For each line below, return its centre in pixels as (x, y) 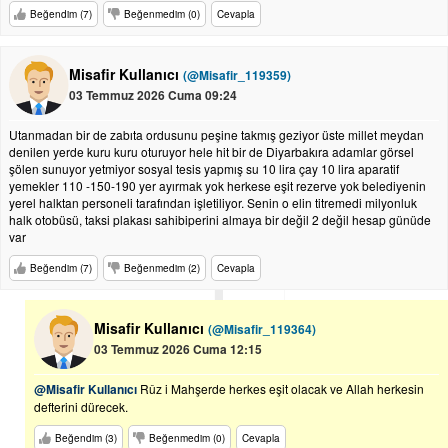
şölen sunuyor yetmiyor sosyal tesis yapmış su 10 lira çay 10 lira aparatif (204, 168)
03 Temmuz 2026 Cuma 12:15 (178, 349)
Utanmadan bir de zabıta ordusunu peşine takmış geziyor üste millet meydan (216, 134)
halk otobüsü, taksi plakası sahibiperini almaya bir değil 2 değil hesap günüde (220, 219)
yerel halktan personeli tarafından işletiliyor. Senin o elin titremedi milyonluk (213, 202)
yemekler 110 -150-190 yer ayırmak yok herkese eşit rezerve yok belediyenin (217, 185)
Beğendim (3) (86, 438)
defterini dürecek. (81, 406)
